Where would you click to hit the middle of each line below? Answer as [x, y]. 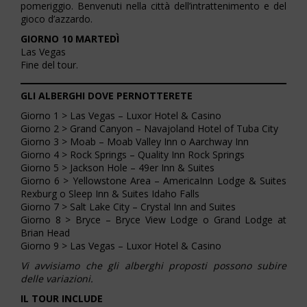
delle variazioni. [57, 279]
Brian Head [45, 233]
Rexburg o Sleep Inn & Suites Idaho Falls [110, 194]
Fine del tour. [49, 65]
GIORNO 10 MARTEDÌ [70, 39]
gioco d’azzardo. [57, 19]
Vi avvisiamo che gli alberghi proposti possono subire [153, 266]
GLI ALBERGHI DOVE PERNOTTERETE [107, 96]
